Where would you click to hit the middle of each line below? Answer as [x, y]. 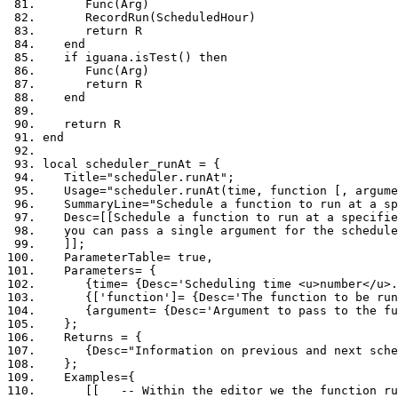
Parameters [89, 271]
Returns [82, 338]
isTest [156, 58]
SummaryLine [92, 204]
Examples [82, 378]
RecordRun [96, 18]
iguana [103, 58]
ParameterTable [103, 258]
